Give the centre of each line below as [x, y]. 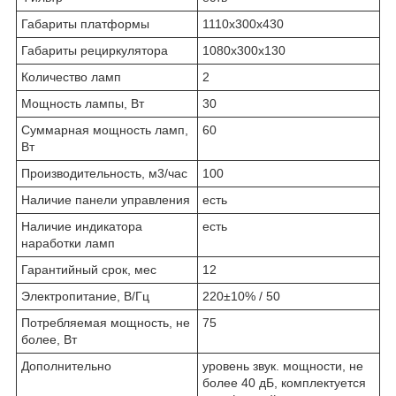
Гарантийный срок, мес [89, 269]
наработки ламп [68, 243]
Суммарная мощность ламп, [105, 129]
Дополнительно [66, 366]
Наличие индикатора [82, 226]
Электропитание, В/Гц [85, 296]
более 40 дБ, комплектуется [284, 382]
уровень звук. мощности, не [283, 366]
